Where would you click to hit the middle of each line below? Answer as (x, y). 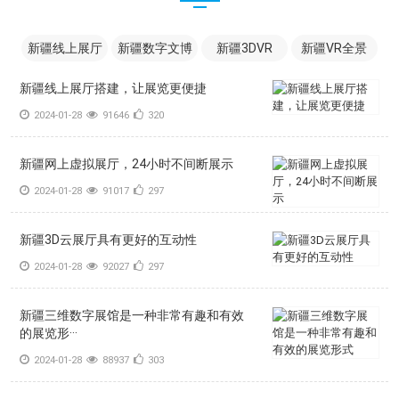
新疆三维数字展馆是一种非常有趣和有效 (132, 315)
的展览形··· (49, 333)
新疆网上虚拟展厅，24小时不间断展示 (127, 164)
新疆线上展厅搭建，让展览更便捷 (114, 88)
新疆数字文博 (155, 48)
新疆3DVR (244, 48)
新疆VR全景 (334, 48)
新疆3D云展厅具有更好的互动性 (109, 240)
